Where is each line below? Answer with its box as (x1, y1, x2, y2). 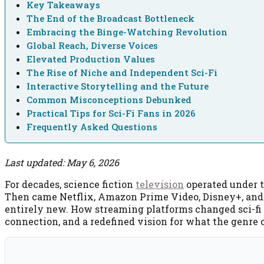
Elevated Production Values (27, 53, 156, 65)
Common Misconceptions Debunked (27, 94, 192, 106)
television (136, 177, 184, 190)
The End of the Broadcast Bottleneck (27, 12, 195, 25)
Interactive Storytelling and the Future (27, 80, 209, 93)
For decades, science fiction (5, 177, 136, 190)
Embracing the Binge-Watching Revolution (27, 26, 228, 38)
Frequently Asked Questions (27, 121, 158, 133)
